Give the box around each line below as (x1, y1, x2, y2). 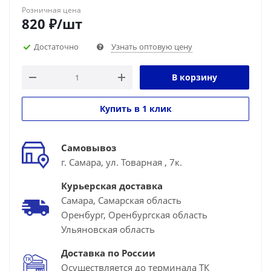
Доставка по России (61, 247, 155, 259)
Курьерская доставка (61, 180, 163, 192)
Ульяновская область (61, 223, 155, 235)
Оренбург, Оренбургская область (61, 209, 207, 221)
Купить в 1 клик (99, 103, 172, 114)
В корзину (172, 71, 217, 83)
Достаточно (34, 41, 79, 52)
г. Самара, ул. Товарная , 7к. (61, 156, 182, 168)
